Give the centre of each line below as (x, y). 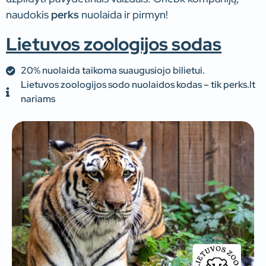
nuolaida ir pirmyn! (123, 15)
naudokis (28, 15)
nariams (38, 99)
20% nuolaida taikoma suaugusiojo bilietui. (113, 71)
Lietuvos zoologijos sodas (114, 44)
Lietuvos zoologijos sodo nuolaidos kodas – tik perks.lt (138, 85)
